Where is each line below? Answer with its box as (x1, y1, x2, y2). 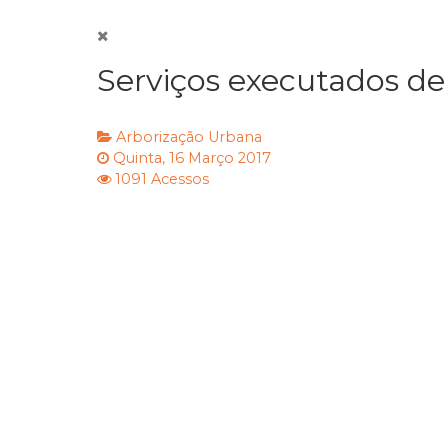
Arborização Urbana (116, 128, 262, 147)
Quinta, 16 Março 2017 (113, 149, 271, 168)
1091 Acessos (115, 170, 209, 189)
